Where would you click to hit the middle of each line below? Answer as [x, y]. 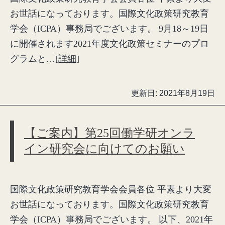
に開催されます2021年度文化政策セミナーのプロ [109, 44]
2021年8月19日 [187, 93]
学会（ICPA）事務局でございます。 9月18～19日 [109, 29]
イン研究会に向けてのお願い [104, 149]
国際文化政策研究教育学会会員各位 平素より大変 [111, 189]
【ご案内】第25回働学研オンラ [109, 133]
